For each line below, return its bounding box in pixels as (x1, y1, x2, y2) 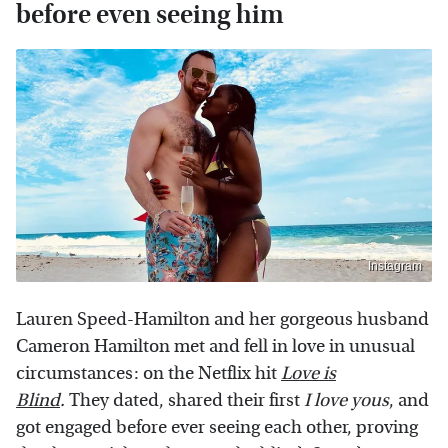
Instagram (368, 259, 422, 274)
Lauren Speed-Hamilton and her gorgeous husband (16, 309, 429, 331)
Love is (281, 363, 336, 385)
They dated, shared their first (65, 390, 304, 412)
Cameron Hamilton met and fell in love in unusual (16, 336, 415, 358)
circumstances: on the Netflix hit (16, 363, 281, 385)
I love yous (304, 390, 389, 412)
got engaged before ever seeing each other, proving (16, 417, 418, 439)
